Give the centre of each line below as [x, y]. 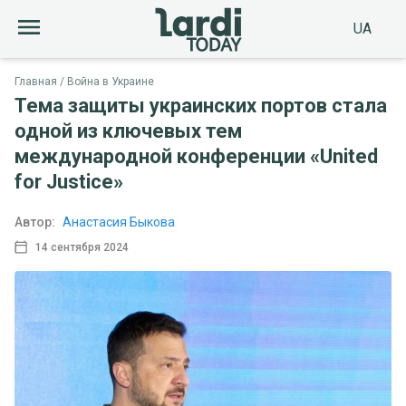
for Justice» [69, 182]
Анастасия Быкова [119, 222]
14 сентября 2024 [82, 247]
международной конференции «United [196, 156]
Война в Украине [111, 82]
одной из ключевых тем [128, 131]
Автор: [35, 222]
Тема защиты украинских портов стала [201, 106]
